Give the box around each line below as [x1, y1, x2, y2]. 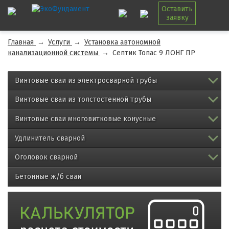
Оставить [162, 5, 193, 13]
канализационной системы [8, 49, 98, 57]
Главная [8, 38, 34, 47]
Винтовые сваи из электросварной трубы [15, 76, 157, 85]
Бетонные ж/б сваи [15, 172, 81, 181]
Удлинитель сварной [15, 133, 85, 143]
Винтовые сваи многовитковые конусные [15, 114, 156, 123]
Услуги [48, 38, 70, 47]
